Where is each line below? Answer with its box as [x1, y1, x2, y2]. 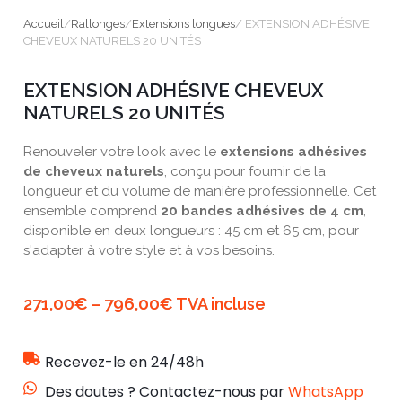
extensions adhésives [220, 143, 368, 160]
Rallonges [71, 16, 126, 31]
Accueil [23, 16, 65, 31]
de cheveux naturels [23, 162, 165, 179]
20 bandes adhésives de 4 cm [161, 202, 364, 219]
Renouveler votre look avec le [23, 143, 221, 160]
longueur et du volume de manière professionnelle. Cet [23, 182, 377, 199]
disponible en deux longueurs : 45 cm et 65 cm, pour [23, 222, 360, 239]
